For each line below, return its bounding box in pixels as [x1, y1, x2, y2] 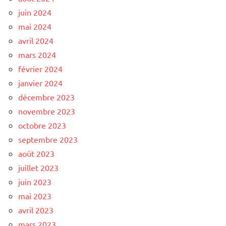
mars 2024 [18, 49, 56, 60]
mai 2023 [18, 191, 51, 201]
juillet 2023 [18, 162, 59, 173]
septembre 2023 [18, 134, 78, 145]
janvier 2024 [18, 78, 63, 88]
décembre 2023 [18, 92, 75, 102]
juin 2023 [18, 177, 51, 187]
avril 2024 [18, 35, 53, 46]
